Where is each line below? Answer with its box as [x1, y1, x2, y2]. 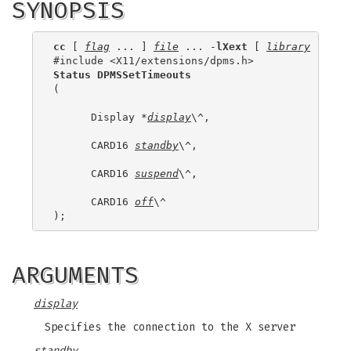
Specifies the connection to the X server [45, 320, 295, 334]
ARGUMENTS [12, 261, 139, 289]
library [266, 40, 310, 52]
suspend [135, 167, 179, 179]
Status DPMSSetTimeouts [53, 68, 191, 81]
